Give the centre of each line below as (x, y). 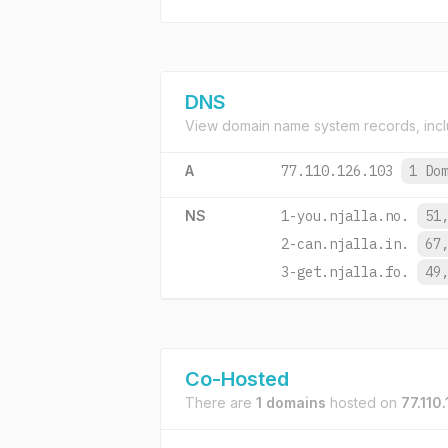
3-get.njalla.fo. (345, 272)
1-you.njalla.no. (345, 216)
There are (220, 402)
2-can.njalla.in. (345, 244)
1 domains (291, 402)
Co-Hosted (237, 379)
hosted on (363, 402)
